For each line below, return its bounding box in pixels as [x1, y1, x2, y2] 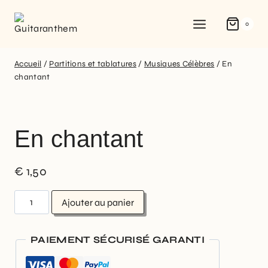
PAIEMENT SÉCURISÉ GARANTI [31, 233, 205, 245]
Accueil [14, 59, 42, 69]
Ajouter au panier [62, 196, 135, 208]
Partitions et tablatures [49, 59, 136, 69]
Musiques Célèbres [144, 59, 215, 69]
